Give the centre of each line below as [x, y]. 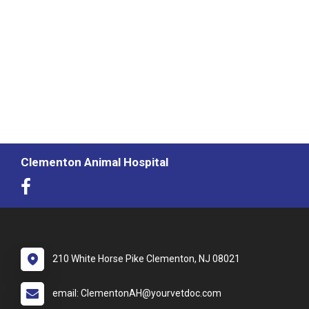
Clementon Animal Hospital [94, 162]
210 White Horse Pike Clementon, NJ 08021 [146, 258]
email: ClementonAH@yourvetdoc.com [137, 293]
